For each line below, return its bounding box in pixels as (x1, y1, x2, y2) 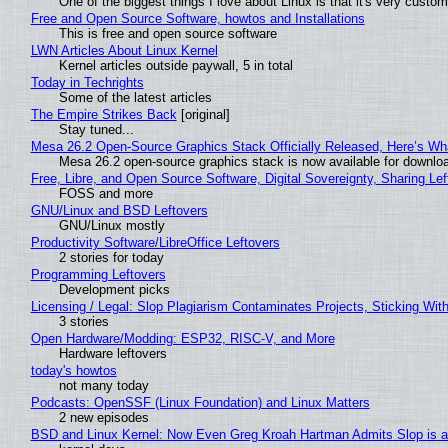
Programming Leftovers (30, 267, 166, 283)
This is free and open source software (58, 26, 277, 42)
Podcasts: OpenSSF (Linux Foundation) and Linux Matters (30, 395, 370, 411)
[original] (176, 107, 230, 123)
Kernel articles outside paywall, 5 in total (58, 58, 293, 74)
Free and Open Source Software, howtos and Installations (30, 11, 365, 27)
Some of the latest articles (58, 90, 212, 106)
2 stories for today (58, 250, 164, 266)
